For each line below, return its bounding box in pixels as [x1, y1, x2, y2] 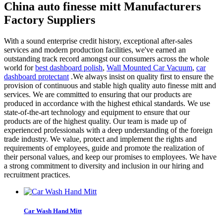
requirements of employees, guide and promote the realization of [4, 143, 204, 152]
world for [4, 63, 35, 72]
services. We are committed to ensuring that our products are [4, 90, 192, 99]
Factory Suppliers [4, 13, 95, 26]
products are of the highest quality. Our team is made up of [4, 116, 186, 125]
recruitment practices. [4, 170, 70, 179]
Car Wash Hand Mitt [24, 207, 82, 215]
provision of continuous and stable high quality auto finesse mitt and [4, 81, 216, 90]
